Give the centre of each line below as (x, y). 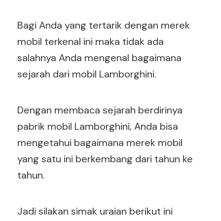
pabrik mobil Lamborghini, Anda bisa (98, 126)
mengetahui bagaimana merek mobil (100, 143)
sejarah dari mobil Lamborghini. (88, 74)
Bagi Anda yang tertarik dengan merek (104, 25)
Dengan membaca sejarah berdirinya (100, 110)
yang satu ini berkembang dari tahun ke (105, 159)
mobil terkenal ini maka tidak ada (91, 41)
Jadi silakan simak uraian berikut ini (95, 211)
